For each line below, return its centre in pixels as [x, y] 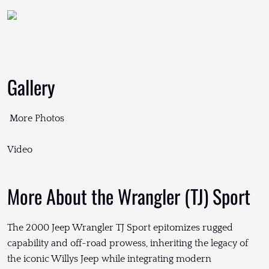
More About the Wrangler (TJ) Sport [129, 196]
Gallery [31, 87]
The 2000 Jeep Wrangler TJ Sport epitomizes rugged [120, 228]
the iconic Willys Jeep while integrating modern [109, 259]
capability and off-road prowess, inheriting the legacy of [128, 243]
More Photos [37, 119]
